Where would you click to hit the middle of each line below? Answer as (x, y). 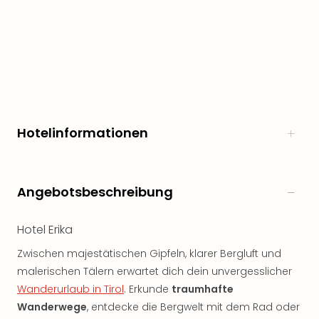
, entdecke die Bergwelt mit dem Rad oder (193, 307)
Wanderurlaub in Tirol (70, 289)
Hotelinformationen (83, 133)
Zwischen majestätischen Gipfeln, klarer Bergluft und (149, 253)
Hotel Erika (45, 230)
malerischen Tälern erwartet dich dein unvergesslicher (155, 271)
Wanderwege (52, 307)
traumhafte (203, 289)
